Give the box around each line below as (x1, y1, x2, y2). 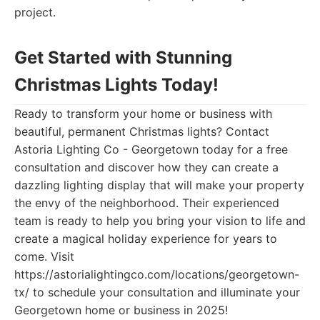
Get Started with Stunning (14, 47, 232, 68)
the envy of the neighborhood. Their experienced (14, 196, 279, 210)
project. (14, 5, 56, 19)
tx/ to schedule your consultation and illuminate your (14, 285, 300, 299)
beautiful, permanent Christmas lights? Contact (14, 124, 269, 139)
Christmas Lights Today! (14, 74, 219, 95)
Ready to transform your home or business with (14, 106, 272, 121)
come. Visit (14, 249, 74, 264)
